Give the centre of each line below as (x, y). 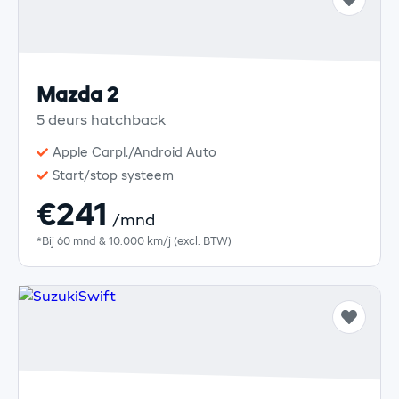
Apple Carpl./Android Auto (134, 153)
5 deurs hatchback (101, 121)
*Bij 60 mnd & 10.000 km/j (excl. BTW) (134, 242)
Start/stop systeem (113, 176)
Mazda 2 (77, 96)
